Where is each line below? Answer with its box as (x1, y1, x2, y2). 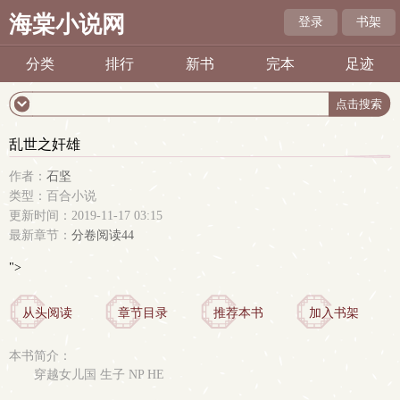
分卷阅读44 (71, 229, 134, 242)
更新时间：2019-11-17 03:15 (9, 209, 162, 222)
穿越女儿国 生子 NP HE (34, 368, 164, 381)
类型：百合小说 (9, 189, 96, 203)
